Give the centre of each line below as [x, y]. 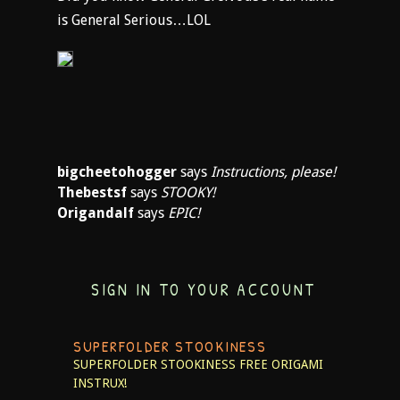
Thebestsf [92, 192]
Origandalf [96, 213]
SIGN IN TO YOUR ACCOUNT [204, 290]
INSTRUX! [100, 383]
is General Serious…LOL [134, 20]
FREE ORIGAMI [281, 364]
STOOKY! [188, 192]
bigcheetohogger [117, 172]
